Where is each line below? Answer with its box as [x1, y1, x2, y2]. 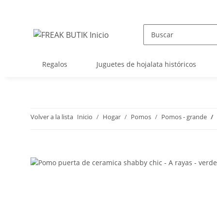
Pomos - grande [161, 112, 207, 121]
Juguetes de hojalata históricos [96, 60, 196, 69]
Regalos [42, 60, 67, 69]
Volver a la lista [31, 112, 73, 121]
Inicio [77, 112, 93, 121]
